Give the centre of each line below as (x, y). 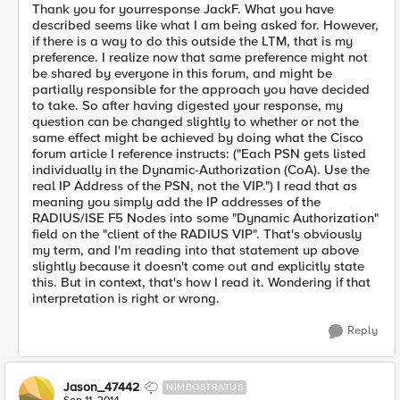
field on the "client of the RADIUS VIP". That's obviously (197, 234)
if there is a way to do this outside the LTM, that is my (192, 41)
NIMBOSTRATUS (204, 387)
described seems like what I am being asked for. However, (205, 25)
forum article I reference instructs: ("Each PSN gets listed (199, 154)
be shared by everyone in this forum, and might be (182, 73)
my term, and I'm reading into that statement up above (196, 250)
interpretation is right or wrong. (126, 298)
